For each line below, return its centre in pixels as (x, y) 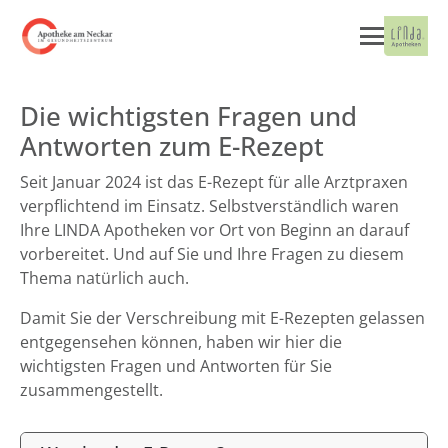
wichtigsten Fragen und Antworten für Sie (176, 366)
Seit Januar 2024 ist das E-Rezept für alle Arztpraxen (214, 182)
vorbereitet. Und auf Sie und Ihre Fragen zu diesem (212, 254)
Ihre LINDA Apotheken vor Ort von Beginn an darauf (214, 230)
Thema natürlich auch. (104, 278)
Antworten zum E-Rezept (172, 146)
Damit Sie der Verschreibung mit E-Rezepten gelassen (222, 318)
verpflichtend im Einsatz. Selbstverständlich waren (209, 206)
